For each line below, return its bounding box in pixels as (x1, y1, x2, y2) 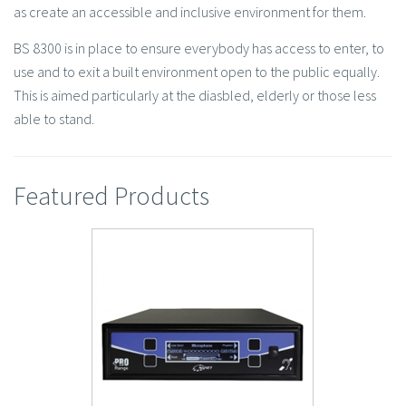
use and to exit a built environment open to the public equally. (14, 63, 380, 82)
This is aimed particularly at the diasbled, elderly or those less (14, 86, 376, 105)
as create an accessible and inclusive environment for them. (14, 3, 366, 22)
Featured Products (14, 179, 209, 213)
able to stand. (14, 110, 94, 129)
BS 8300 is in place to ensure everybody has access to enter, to (14, 39, 384, 58)
